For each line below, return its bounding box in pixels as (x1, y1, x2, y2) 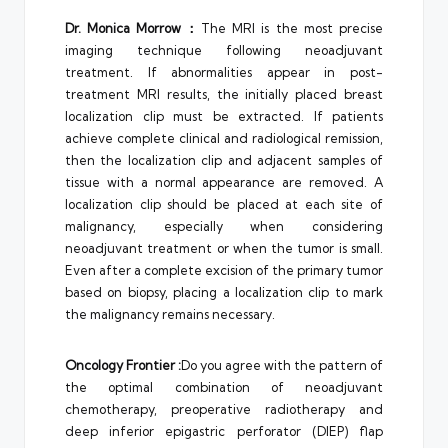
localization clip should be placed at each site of (65, 195, 383, 212)
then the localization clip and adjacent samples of (65, 151, 383, 168)
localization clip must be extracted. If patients (65, 107, 383, 124)
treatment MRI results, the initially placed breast (65, 85, 383, 102)
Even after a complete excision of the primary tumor (65, 261, 383, 278)
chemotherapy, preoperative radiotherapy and (65, 400, 383, 417)
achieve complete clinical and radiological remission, (65, 129, 383, 146)
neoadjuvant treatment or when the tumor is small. (65, 239, 383, 256)
